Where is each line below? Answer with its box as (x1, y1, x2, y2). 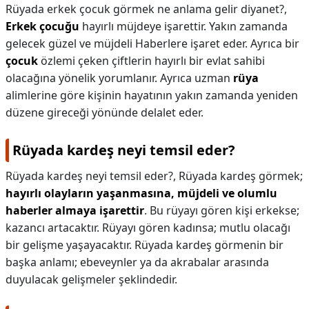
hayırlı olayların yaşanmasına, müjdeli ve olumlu (6, 186, 277, 201)
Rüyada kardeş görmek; (179, 168, 303, 183)
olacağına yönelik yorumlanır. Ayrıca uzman (6, 70, 233, 86)
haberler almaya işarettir (6, 203, 144, 218)
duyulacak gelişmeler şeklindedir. (6, 272, 177, 287)
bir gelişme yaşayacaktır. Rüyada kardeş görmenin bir (6, 237, 283, 252)
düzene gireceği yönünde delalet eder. (6, 105, 203, 120)
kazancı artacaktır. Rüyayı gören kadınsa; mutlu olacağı (6, 220, 290, 235)
